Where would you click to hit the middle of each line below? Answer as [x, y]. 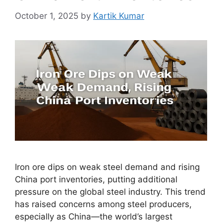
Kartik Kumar [119, 16]
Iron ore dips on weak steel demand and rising [107, 167]
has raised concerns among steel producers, [103, 204]
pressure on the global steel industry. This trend [110, 192]
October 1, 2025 [47, 16]
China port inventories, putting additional [96, 179]
